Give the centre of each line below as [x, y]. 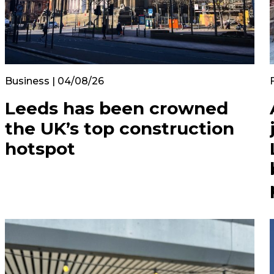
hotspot [40, 149]
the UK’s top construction [120, 128]
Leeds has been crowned [117, 108]
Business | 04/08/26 [54, 81]
